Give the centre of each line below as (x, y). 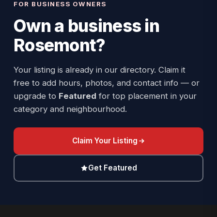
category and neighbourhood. (70, 109)
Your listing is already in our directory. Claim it (100, 70)
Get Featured (112, 168)
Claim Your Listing (105, 141)
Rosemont (55, 45)
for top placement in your (147, 96)
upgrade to (36, 96)
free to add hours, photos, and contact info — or (107, 83)
